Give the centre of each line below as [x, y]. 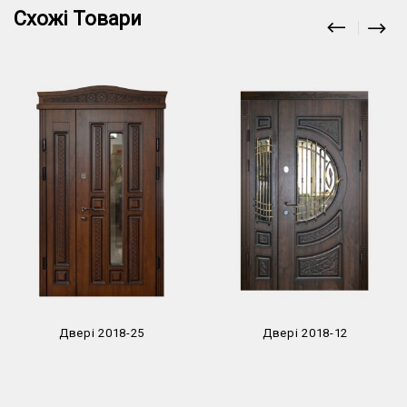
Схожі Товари [78, 19]
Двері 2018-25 [102, 333]
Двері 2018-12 [305, 333]
